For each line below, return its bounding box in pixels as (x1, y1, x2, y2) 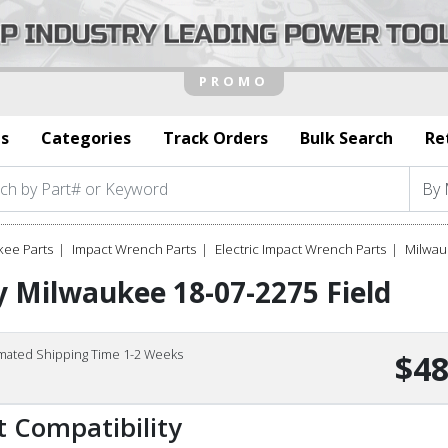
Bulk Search (300, 126, 393, 149)
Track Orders (163, 126, 268, 149)
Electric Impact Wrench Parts (215, 239, 386, 258)
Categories (41, 126, 131, 149)
